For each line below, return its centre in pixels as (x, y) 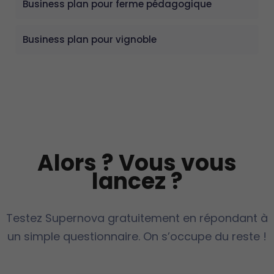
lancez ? (137, 181)
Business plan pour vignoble (90, 39)
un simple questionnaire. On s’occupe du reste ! (137, 236)
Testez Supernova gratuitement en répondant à (137, 218)
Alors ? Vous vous (137, 163)
